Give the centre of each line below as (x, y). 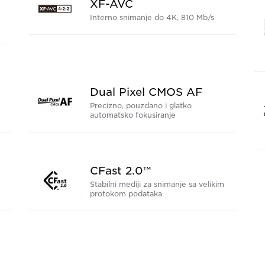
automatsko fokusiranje (132, 115)
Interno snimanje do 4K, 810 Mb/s (152, 18)
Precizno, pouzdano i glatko (140, 106)
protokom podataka (126, 194)
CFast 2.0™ (120, 171)
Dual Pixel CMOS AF (146, 92)
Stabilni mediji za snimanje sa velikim (157, 185)
